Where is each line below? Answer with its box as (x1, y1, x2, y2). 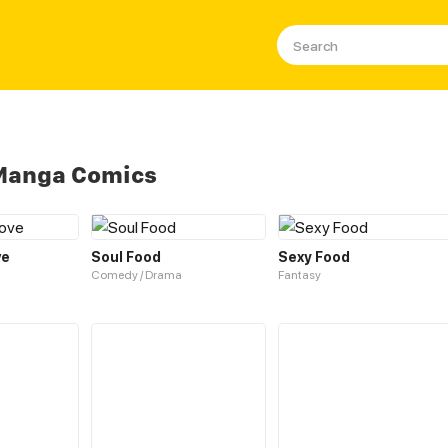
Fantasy (278, 267, 321, 282)
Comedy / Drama (91, 267, 182, 282)
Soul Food (91, 248, 161, 265)
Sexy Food (278, 248, 350, 265)
